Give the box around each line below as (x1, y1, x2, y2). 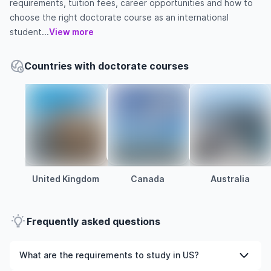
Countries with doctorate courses (24, 60, 189, 72)
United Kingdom (31, 174, 99, 184)
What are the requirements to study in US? (19, 250, 199, 260)
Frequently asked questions (27, 215, 160, 227)
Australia (210, 174, 250, 184)
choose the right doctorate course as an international (10, 12, 229, 22)
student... (10, 27, 49, 37)
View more (49, 27, 94, 37)
